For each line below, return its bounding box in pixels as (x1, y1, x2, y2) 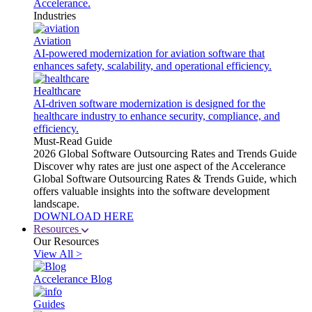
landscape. (33, 198, 79, 210)
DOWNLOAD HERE (33, 210, 134, 222)
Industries (33, 10, 76, 22)
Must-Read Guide (33, 135, 112, 147)
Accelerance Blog (33, 273, 112, 285)
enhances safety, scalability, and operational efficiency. (33, 60, 272, 72)
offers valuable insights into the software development (33, 185, 270, 197)
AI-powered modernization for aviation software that (33, 47, 265, 59)
